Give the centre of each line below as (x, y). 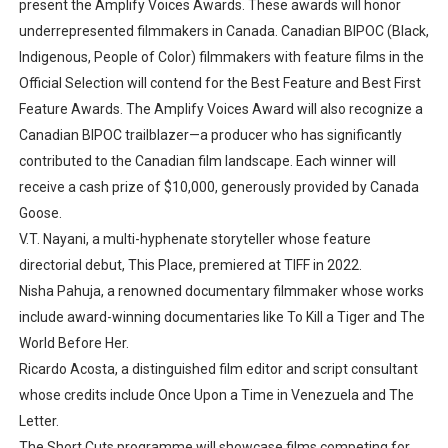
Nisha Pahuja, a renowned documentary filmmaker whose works (221, 291)
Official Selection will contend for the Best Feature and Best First (219, 83)
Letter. (38, 421)
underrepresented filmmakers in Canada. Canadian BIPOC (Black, (223, 31)
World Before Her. (73, 343)
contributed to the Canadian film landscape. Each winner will (207, 161)
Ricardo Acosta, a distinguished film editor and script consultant (218, 369)
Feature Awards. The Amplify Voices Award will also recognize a (220, 109)
